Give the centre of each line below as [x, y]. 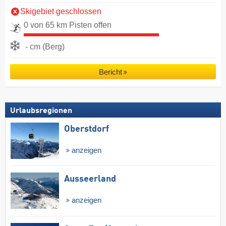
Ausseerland [90, 179]
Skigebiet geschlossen [61, 11]
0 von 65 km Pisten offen [68, 25]
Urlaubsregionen [41, 111]
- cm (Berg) [45, 46]
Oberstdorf [87, 129]
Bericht [110, 72]
